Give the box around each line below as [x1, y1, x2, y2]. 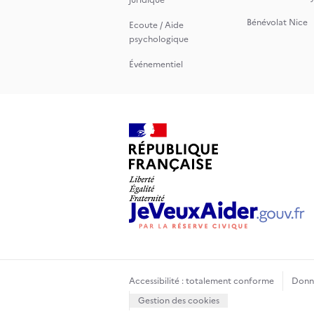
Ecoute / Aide [129, 19, 184, 32]
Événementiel [129, 58, 183, 71]
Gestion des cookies [138, 294, 219, 307]
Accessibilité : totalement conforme [129, 275, 274, 287]
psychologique [129, 33, 189, 46]
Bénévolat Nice [247, 16, 308, 29]
